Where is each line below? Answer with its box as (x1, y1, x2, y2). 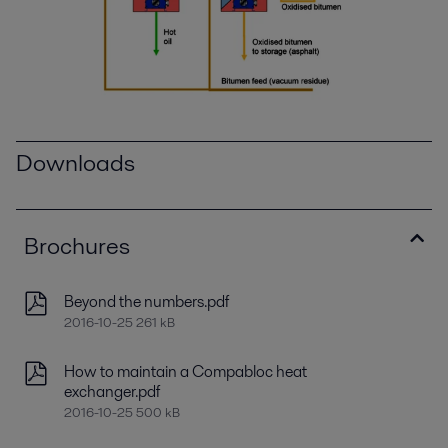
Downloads (16, 146, 135, 180)
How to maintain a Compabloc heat (64, 360, 307, 384)
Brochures (24, 229, 130, 263)
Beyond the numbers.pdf (64, 290, 229, 314)
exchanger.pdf (64, 380, 160, 404)
